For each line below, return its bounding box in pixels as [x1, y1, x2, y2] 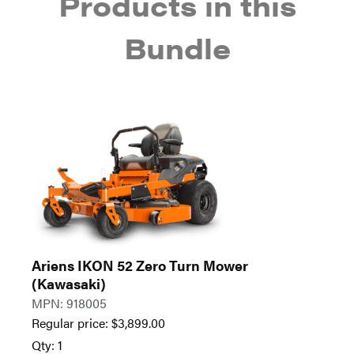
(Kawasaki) [32, 273, 106, 294]
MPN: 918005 [32, 294, 107, 313]
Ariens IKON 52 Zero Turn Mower [32, 255, 248, 276]
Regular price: [32, 314, 111, 333]
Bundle [123, 27, 231, 69]
